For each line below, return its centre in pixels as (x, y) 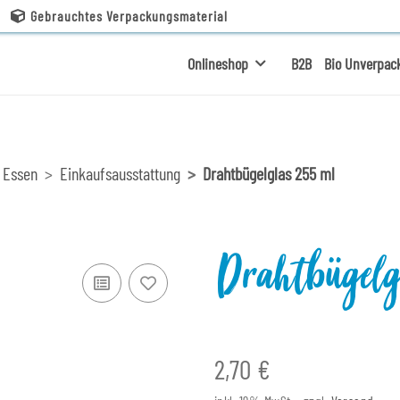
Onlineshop (218, 63)
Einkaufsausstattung (120, 174)
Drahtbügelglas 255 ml (269, 174)
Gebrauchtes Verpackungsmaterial (129, 16)
